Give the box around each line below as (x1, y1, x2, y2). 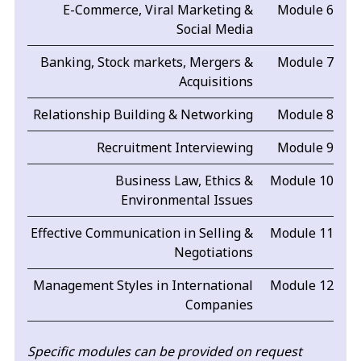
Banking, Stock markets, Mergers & (39, 53, 253, 72)
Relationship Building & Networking (32, 106, 253, 124)
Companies (185, 296, 253, 314)
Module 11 (269, 224, 334, 243)
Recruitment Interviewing (96, 139, 253, 157)
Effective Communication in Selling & (30, 224, 253, 243)
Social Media (176, 20, 253, 39)
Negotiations (173, 243, 253, 262)
